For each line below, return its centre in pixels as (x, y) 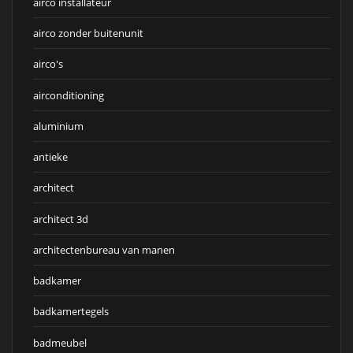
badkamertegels (71, 312)
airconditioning (69, 95)
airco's (48, 64)
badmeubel (60, 342)
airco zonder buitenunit (88, 33)
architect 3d (61, 219)
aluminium (58, 126)
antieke (50, 157)
